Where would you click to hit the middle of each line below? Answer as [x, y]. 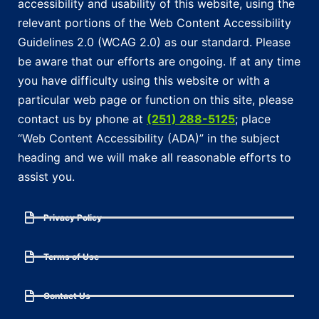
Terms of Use [72, 256]
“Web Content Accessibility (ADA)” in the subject [149, 138]
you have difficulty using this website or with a [144, 80]
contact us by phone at [82, 119]
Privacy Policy [73, 217]
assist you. [46, 176]
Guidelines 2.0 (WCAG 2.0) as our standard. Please [154, 42]
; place [253, 119]
